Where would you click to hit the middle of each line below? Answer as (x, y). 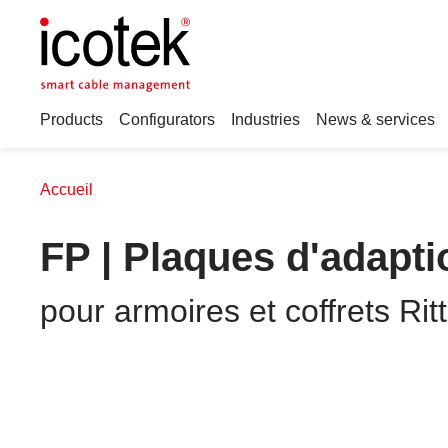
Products (71, 119)
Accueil (66, 189)
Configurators (167, 119)
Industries (265, 119)
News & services (375, 119)
